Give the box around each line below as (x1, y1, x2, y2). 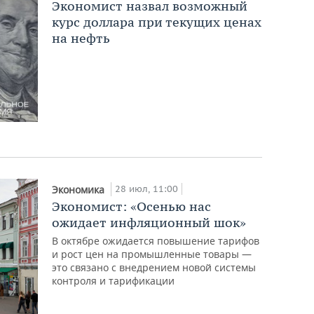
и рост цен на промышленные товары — (52, 247, 252, 261)
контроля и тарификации (52, 273, 175, 287)
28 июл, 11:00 (115, 182, 179, 195)
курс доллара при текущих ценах (52, 13, 262, 30)
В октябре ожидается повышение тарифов (52, 233, 260, 247)
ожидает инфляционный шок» (52, 214, 247, 231)
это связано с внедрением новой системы (52, 260, 257, 274)
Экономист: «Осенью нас (52, 198, 212, 214)
